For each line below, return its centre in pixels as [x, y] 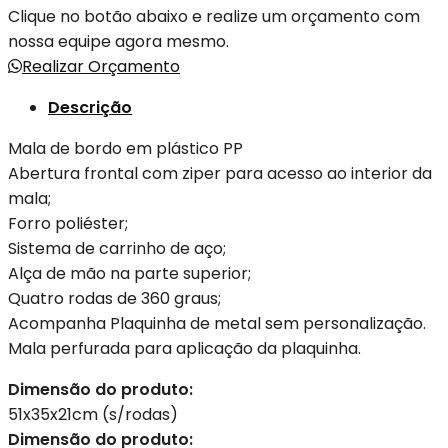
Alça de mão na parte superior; [129, 273]
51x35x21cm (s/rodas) [93, 414]
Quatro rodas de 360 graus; [114, 298]
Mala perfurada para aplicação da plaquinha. [184, 348]
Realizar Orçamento [101, 66]
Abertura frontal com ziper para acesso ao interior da [220, 173]
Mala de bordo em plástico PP [125, 148]
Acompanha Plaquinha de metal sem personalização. [217, 323]
